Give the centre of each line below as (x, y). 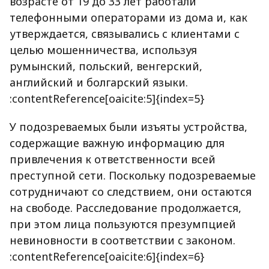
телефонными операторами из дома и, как (128, 18)
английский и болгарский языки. (99, 83)
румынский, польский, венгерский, (106, 66)
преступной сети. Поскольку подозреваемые (133, 176)
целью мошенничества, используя (103, 50)
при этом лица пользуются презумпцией (123, 224)
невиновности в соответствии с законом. (122, 240)
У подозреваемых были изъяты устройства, (128, 127)
